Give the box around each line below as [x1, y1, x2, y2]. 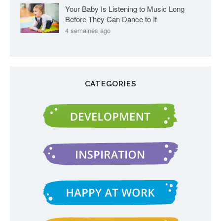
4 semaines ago [65, 26, 110, 36]
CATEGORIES [84, 79, 137, 89]
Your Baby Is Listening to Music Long [65, 3, 184, 14]
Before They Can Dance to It [65, 14, 157, 25]
